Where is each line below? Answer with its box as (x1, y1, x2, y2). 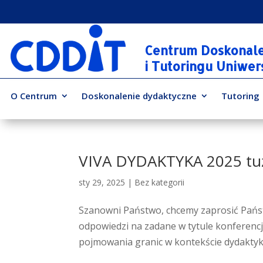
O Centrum (11, 90, 57, 102)
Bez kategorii (134, 177, 185, 188)
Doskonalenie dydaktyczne (82, 90, 197, 102)
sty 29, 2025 (79, 177, 126, 188)
